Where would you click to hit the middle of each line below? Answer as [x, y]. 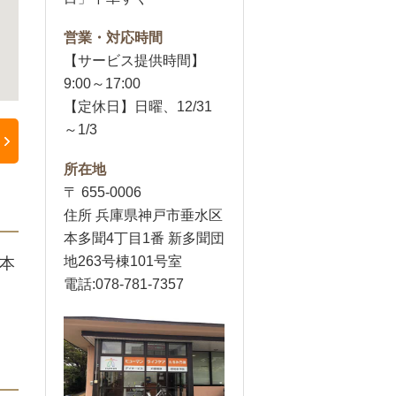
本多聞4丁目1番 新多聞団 [144, 238]
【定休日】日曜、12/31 [138, 107]
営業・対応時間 [113, 38]
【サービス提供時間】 [134, 61]
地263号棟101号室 [123, 261]
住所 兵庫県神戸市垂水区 [143, 215]
